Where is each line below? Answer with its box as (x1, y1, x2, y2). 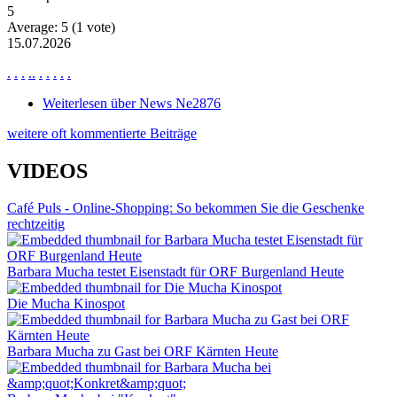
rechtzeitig (7, 216, 65, 232)
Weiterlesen (43, 95, 107, 111)
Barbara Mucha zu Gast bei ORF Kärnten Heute (7, 344, 278, 360)
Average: (7, 19, 61, 35)
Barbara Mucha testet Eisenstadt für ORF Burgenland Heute (7, 264, 344, 280)
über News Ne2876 (107, 95, 221, 111)
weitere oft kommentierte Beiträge (7, 125, 197, 141)
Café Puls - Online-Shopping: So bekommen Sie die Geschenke (7, 200, 364, 216)
